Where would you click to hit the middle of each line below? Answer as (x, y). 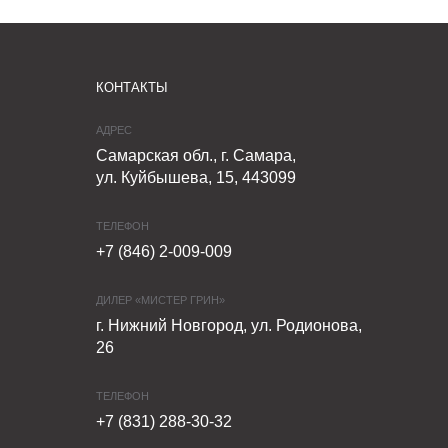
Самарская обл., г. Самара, (195, 156)
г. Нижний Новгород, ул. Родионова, (228, 326)
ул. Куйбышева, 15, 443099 (195, 178)
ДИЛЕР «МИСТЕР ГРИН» (160, 300)
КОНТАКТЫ (131, 88)
